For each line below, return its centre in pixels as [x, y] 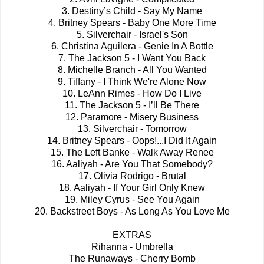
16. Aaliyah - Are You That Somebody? [132, 164]
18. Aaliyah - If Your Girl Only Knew [132, 188]
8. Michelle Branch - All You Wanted [132, 70]
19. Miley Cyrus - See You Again [132, 200]
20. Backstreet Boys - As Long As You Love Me [132, 212]
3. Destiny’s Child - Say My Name [132, 11]
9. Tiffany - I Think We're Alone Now [132, 82]
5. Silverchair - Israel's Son [132, 35]
